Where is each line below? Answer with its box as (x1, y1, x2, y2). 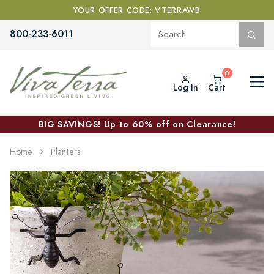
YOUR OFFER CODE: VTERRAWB (73, 5, 201, 16)
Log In (172, 81, 198, 94)
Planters (51, 146, 80, 158)
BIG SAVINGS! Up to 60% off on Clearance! (38, 117, 236, 130)
